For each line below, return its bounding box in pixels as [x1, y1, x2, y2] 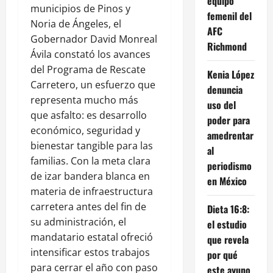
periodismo [207, 158, 252, 174]
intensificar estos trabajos [30, 246, 150, 260]
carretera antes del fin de [30, 200, 146, 214]
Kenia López [207, 67, 254, 82]
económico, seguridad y [30, 124, 140, 138]
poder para [207, 113, 250, 128]
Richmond [207, 39, 247, 54]
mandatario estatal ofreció [30, 230, 153, 244]
